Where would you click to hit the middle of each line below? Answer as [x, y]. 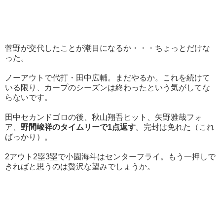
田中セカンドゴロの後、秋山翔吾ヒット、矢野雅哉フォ [104, 117]
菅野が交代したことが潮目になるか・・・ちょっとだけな [108, 48]
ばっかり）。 [29, 137]
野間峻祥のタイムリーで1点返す [78, 127]
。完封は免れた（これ [175, 127]
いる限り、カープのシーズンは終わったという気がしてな [108, 88]
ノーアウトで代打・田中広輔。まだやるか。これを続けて [108, 78]
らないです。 [29, 98]
